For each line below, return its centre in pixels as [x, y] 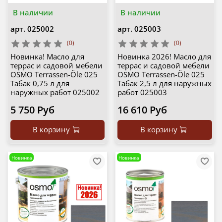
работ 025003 [142, 92]
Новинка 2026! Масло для [164, 57]
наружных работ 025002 [55, 92]
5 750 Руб [32, 110]
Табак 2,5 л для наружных [165, 83]
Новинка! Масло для [47, 57]
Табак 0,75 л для [40, 83]
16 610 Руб [142, 110]
